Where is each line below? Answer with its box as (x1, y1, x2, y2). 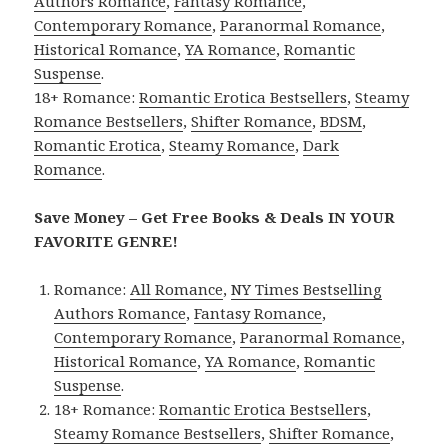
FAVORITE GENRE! (34, 230, 179, 251)
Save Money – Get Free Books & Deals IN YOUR (34, 206, 396, 227)
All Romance (130, 278, 224, 299)
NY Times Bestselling (231, 278, 383, 299)
